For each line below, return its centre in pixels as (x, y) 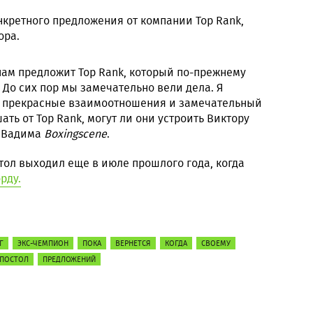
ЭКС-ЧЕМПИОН (43, 243)
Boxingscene (75, 134)
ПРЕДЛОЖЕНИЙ (69, 259)
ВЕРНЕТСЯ (133, 243)
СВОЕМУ (216, 243)
